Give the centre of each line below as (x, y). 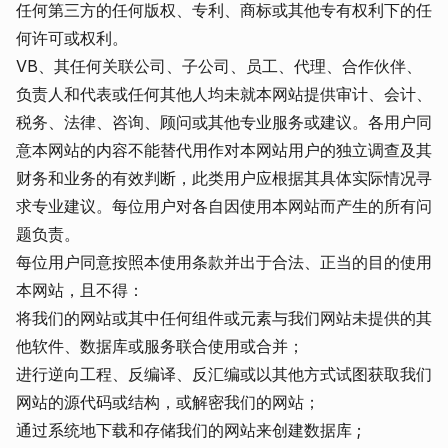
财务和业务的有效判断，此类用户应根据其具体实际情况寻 (224, 178)
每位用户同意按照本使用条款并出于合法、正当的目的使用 (224, 262)
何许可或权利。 (72, 38)
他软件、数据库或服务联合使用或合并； (160, 346)
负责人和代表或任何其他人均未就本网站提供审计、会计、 (224, 94)
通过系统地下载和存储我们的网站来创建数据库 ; (188, 430)
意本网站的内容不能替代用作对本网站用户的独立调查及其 (224, 150)
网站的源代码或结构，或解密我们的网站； (168, 402)
